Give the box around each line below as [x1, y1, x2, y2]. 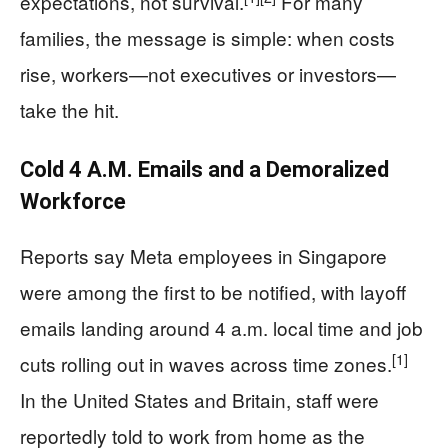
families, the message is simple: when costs [20, 24, 395, 51]
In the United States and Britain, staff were [20, 386, 379, 413]
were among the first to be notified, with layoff [20, 278, 406, 305]
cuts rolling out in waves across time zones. [20, 350, 392, 377]
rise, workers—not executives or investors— [20, 60, 396, 87]
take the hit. [20, 96, 119, 123]
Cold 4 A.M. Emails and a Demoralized [20, 157, 389, 182]
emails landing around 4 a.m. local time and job [20, 314, 423, 341]
